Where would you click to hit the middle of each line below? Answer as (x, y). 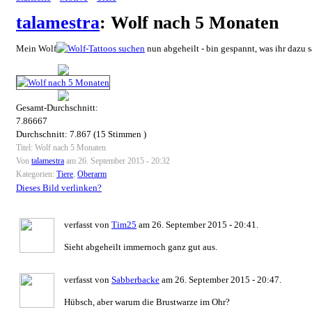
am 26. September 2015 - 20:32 (117, 161)
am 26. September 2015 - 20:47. (220, 279)
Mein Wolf (36, 48)
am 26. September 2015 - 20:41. (197, 224)
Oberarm (92, 174)
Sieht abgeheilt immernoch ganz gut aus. (141, 247)
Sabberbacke (135, 279)
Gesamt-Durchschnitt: (57, 107)
